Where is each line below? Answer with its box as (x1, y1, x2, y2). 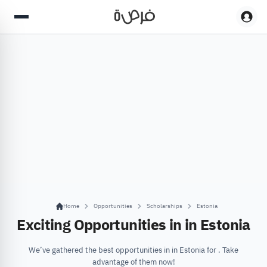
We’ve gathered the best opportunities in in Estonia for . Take (29, 244, 238, 256)
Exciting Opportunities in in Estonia (17, 214, 250, 236)
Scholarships (146, 201, 182, 210)
